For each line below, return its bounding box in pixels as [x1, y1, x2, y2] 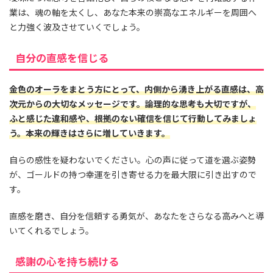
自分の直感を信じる [15, 49, 108, 65]
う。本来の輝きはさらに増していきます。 [9, 126, 170, 139]
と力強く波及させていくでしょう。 [9, 20, 145, 33]
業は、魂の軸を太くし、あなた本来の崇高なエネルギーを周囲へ [9, 5, 257, 18]
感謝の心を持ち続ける [15, 253, 119, 269]
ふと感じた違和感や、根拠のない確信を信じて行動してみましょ [9, 112, 257, 124]
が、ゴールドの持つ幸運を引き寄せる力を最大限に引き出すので [9, 168, 257, 180]
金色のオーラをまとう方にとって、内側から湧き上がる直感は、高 [9, 82, 264, 95]
